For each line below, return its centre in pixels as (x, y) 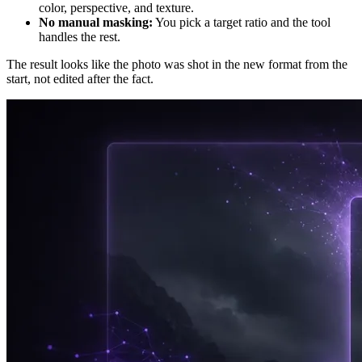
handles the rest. (80, 37)
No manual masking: (96, 23)
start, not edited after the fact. (80, 79)
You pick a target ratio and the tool (242, 23)
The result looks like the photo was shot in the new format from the (177, 65)
